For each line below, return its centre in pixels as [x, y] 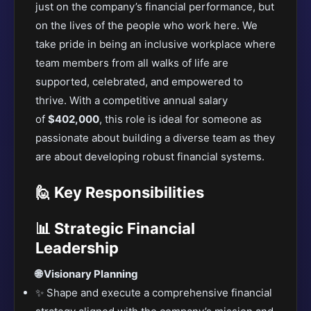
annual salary [195, 100]
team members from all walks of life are [132, 63]
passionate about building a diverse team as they [155, 138]
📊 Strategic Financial [115, 228]
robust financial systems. [202, 157]
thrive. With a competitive [99, 100]
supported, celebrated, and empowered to [139, 82]
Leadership [77, 248]
